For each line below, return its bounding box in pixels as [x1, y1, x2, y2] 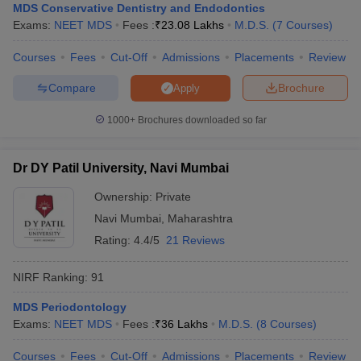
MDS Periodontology [13, 301, 127, 313]
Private [156, 190, 191, 203]
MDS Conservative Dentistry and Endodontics [13, 2, 265, 15]
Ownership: [94, 190, 156, 203]
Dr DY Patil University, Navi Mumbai [13, 161, 229, 175]
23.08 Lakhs [161, 19, 224, 31]
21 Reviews [166, 234, 225, 247]
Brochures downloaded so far [135, 114, 267, 126]
